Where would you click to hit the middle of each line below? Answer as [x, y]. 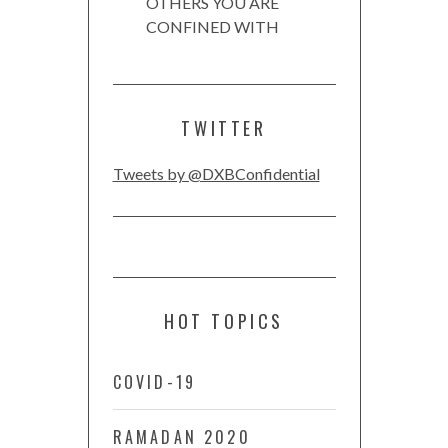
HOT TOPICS [224, 321]
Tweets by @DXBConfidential [216, 174]
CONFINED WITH [212, 27]
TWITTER [224, 128]
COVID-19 [154, 382]
